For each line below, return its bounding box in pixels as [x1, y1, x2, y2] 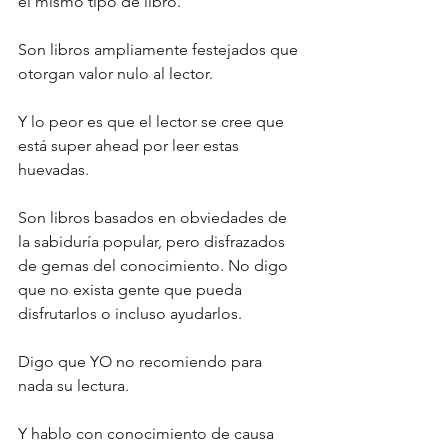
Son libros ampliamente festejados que [18, 40, 302, 60]
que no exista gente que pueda [18, 280, 246, 300]
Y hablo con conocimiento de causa [18, 424, 278, 444]
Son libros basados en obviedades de [18, 208, 291, 228]
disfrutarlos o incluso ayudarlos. [18, 304, 246, 324]
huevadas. [18, 160, 93, 180]
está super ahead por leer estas [18, 136, 243, 156]
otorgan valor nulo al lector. [18, 64, 217, 84]
